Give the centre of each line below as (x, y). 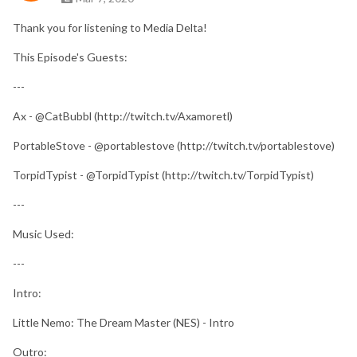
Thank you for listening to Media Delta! (110, 27)
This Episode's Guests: (70, 57)
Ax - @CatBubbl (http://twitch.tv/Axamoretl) (123, 116)
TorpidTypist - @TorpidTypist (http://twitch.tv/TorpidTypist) (163, 175)
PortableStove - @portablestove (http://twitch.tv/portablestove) (174, 145)
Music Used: (43, 233)
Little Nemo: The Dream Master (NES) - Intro (124, 322)
